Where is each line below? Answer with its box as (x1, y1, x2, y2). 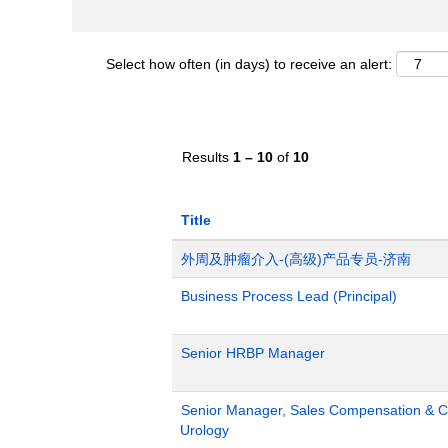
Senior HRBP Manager (181, 345, 325, 361)
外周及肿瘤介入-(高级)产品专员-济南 (181, 251, 411, 267)
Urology (180, 422, 229, 438)
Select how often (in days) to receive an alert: (106, 56, 392, 72)
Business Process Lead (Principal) (181, 288, 397, 304)
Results (182, 149, 233, 165)
